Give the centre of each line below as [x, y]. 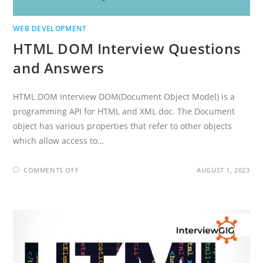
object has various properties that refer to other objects [123, 126]
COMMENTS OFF [51, 170]
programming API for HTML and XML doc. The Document [124, 111]
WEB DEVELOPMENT [50, 28]
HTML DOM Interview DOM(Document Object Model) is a [124, 96]
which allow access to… [59, 140]
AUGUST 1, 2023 [223, 170]
